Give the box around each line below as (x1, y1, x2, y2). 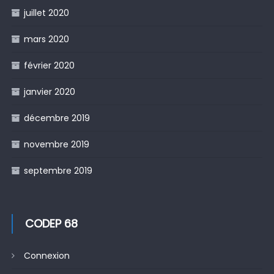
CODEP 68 (24, 215, 78, 231)
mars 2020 (23, 32, 69, 45)
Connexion (23, 249, 70, 262)
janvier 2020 (23, 85, 75, 98)
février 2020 (23, 59, 75, 72)
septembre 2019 (23, 164, 92, 177)
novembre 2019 (23, 138, 89, 150)
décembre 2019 (23, 111, 90, 124)
